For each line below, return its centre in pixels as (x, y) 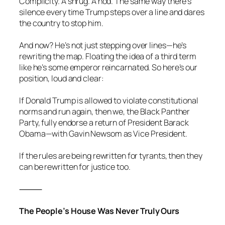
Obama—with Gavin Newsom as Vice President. (103, 133)
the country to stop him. (61, 23)
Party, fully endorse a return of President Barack (104, 122)
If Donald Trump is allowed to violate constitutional (109, 100)
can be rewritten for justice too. (75, 166)
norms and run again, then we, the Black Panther (105, 111)
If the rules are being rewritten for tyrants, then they (111, 155)
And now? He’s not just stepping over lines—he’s (103, 45)
